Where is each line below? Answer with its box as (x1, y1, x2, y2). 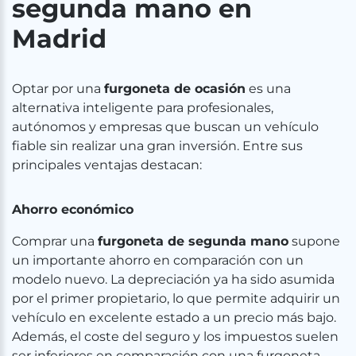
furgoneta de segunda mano (98, 234, 288, 249)
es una (246, 81, 291, 96)
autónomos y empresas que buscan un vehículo (12, 119, 319, 134)
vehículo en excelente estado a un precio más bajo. (12, 310, 336, 325)
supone (288, 234, 340, 249)
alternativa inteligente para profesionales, (12, 100, 273, 115)
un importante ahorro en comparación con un (12, 253, 304, 268)
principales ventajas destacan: (12, 157, 202, 172)
